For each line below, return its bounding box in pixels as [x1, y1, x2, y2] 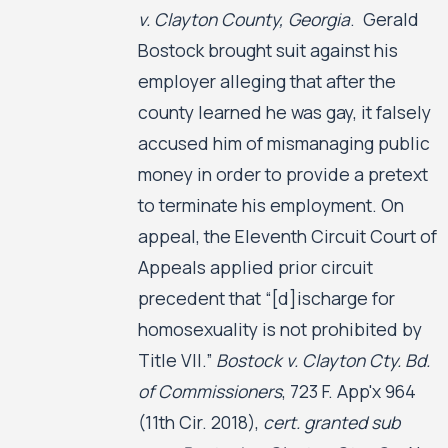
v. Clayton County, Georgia [137, 7, 350, 32]
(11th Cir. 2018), [137, 410, 263, 435]
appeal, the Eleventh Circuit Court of [137, 224, 437, 249]
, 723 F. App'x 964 [281, 379, 416, 404]
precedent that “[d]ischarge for [137, 286, 395, 311]
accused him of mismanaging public [137, 131, 430, 156]
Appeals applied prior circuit [137, 255, 373, 280]
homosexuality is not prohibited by [137, 317, 422, 342]
